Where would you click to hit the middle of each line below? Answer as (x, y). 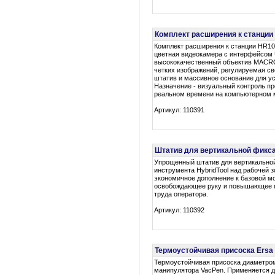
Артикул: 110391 (180, 110)
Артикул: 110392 (180, 210)
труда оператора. (181, 194)
